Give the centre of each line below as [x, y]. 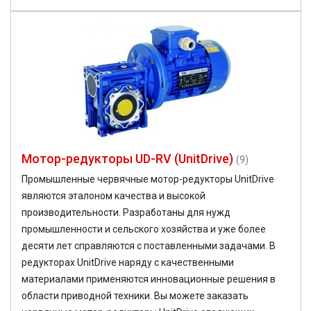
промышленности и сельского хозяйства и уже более [144, 229]
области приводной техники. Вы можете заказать [135, 296]
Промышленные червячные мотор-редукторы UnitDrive [148, 179]
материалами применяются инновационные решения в [149, 279]
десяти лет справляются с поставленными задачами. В [149, 246]
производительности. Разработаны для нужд [126, 213]
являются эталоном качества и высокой [114, 196]
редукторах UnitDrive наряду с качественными [128, 263]
